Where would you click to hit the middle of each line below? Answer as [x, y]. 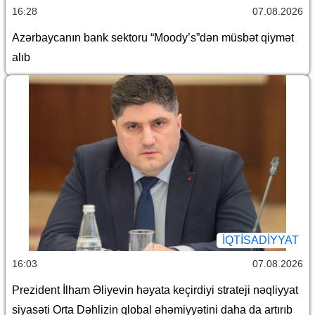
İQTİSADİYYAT [261, 240]
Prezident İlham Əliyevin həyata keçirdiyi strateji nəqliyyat [155, 290]
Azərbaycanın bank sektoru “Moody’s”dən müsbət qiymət [153, 37]
